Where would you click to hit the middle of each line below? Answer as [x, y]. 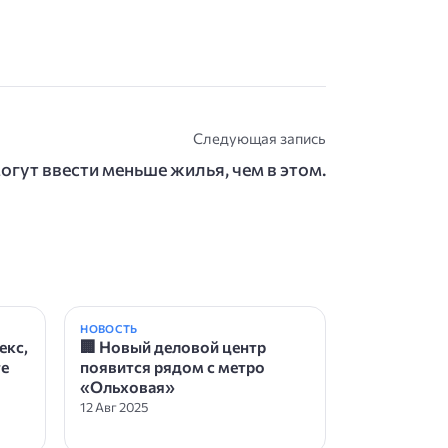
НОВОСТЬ [109, 328]
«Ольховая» [128, 386]
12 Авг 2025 [114, 406]
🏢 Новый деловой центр [173, 346]
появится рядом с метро [173, 366]
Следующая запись [259, 137]
